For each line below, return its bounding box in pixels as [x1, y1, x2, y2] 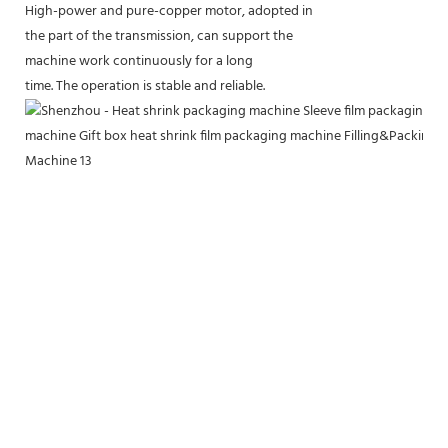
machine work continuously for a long [25, 49, 253, 73]
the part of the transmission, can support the [25, 24, 293, 48]
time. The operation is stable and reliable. [25, 74, 265, 98]
